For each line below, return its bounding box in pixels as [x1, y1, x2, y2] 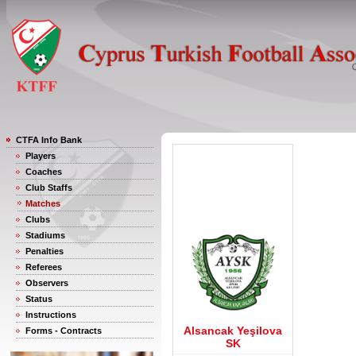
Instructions [25, 310, 76, 319]
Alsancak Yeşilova [184, 324, 282, 337]
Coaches [25, 167, 62, 176]
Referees [25, 262, 62, 272]
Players [25, 151, 56, 161]
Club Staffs [25, 183, 72, 192]
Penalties [25, 246, 64, 256]
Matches [25, 199, 60, 208]
